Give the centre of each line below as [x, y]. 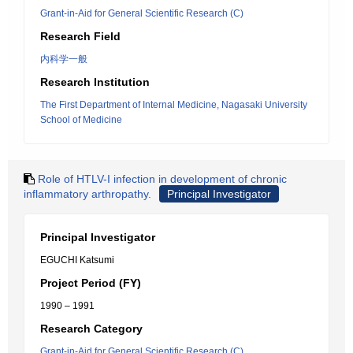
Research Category [91, 329]
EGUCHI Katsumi [77, 260]
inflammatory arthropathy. [87, 194]
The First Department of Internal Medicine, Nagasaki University [174, 105]
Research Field [80, 36]
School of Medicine [81, 120]
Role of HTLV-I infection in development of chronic [162, 179]
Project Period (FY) [91, 283]
